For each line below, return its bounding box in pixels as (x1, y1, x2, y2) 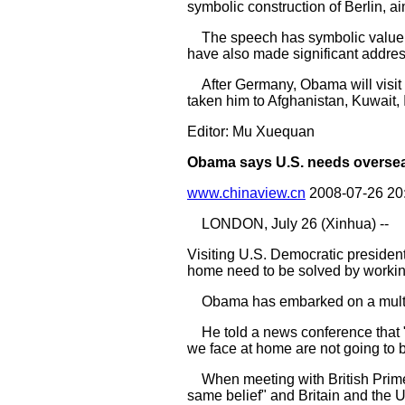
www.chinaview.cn (187, 185, 306, 201)
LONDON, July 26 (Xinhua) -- (187, 216, 389, 231)
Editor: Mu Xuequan (187, 124, 315, 139)
